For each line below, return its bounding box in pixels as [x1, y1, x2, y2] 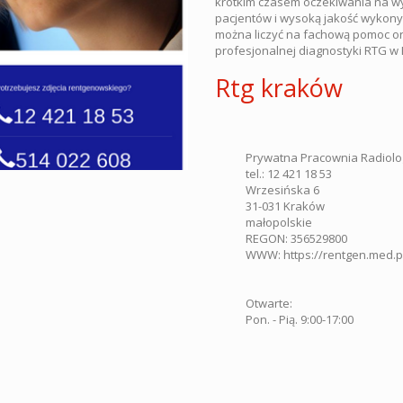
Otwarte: [246, 295, 292, 311]
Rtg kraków [215, 71, 343, 104]
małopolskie [246, 214, 312, 230]
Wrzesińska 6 [246, 182, 319, 198]
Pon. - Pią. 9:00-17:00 [246, 311, 354, 327]
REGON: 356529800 [246, 230, 347, 246]
